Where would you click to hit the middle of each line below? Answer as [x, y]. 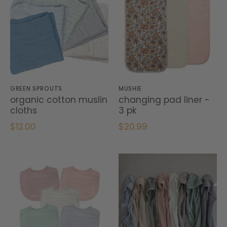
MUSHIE [130, 88]
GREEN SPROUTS [36, 88]
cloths [24, 111]
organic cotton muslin [59, 100]
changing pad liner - [164, 100]
